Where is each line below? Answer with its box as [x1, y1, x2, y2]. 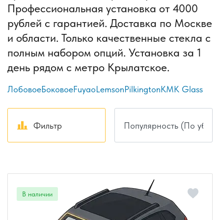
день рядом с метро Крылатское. [7, 60, 169, 75]
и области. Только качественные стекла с [7, 31, 211, 45]
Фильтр [33, 120, 62, 131]
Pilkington [124, 84, 161, 95]
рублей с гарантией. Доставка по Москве [7, 16, 212, 30]
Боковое [41, 84, 73, 95]
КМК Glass [161, 84, 203, 95]
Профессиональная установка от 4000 [7, 1, 198, 16]
